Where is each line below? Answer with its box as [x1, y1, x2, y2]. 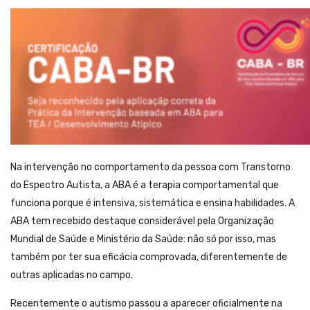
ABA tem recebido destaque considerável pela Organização [10, 215, 274, 228]
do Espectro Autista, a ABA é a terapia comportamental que [10, 179, 279, 192]
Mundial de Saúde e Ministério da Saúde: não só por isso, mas [10, 233, 276, 246]
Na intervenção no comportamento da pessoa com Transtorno [10, 161, 291, 174]
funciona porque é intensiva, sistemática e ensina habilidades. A [10, 197, 295, 210]
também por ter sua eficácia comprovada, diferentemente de [10, 251, 287, 264]
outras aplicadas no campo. [10, 269, 133, 282]
